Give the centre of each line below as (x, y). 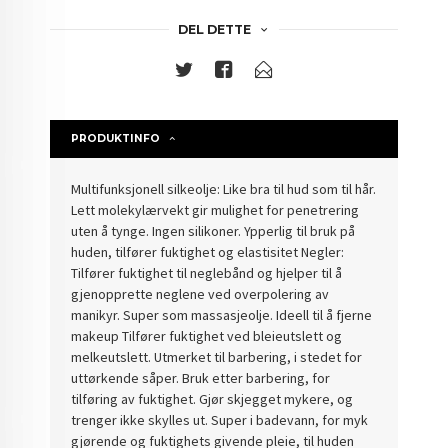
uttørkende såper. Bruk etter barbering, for (201, 377)
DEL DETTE (214, 29)
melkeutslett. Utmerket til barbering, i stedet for (217, 356)
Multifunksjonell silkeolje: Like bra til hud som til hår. (224, 188)
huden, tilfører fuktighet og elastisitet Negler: (208, 251)
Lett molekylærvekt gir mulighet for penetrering (215, 209)
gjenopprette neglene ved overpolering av (200, 293)
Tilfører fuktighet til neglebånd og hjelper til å (207, 272)
